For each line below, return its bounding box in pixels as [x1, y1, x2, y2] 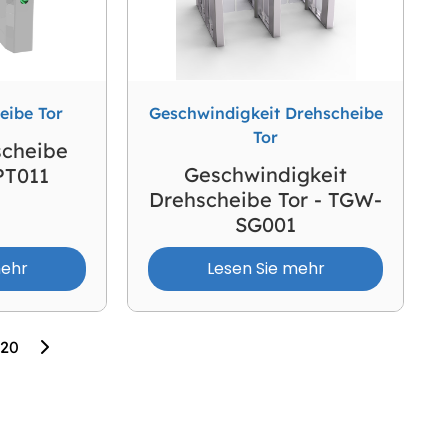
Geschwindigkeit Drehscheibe [148, 103, 383, 124]
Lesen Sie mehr [206, 257, 325, 281]
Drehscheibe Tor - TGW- [149, 187, 383, 213]
